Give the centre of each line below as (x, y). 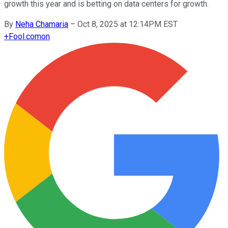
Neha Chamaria (42, 24)
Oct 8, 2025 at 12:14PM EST (127, 24)
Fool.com (25, 36)
